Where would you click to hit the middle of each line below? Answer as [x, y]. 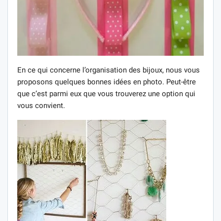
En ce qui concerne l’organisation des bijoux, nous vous [109, 70]
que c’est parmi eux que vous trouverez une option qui [106, 94]
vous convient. [41, 106]
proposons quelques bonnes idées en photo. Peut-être [107, 82]
